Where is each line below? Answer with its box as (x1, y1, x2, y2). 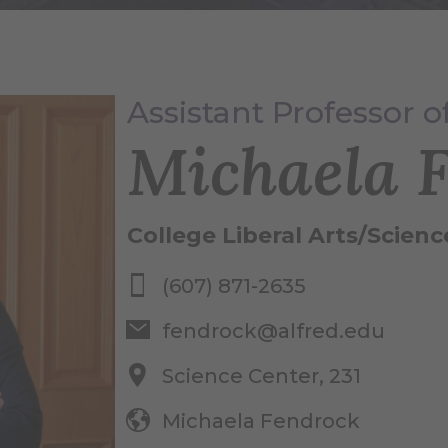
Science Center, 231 (161, 364, 361, 388)
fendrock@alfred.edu (161, 319, 385, 343)
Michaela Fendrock (161, 409, 360, 433)
